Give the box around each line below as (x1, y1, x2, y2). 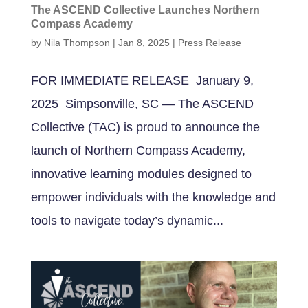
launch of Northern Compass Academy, (30, 144, 245, 158)
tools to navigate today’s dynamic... (30, 214, 223, 228)
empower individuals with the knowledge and (30, 190, 276, 205)
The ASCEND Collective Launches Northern (30, 4, 260, 16)
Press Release (177, 37, 241, 49)
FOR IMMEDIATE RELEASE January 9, (30, 74, 254, 88)
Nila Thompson (43, 37, 110, 49)
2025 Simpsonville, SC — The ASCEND (30, 97, 254, 111)
